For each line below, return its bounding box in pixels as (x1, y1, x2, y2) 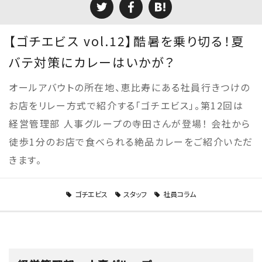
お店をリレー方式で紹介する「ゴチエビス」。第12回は (9, 98, 244, 112)
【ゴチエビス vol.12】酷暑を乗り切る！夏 (9, 32, 245, 50)
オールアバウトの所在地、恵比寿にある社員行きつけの (9, 80, 251, 94)
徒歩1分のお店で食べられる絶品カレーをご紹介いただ (9, 135, 254, 149)
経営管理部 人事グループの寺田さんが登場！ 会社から (9, 116, 251, 130)
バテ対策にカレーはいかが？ (9, 53, 175, 71)
